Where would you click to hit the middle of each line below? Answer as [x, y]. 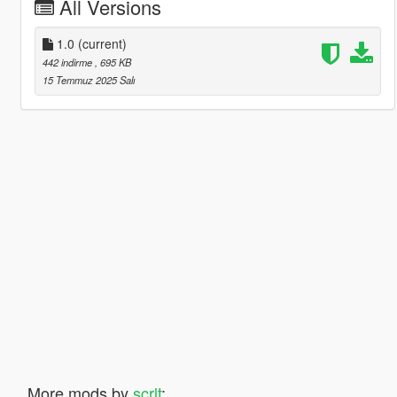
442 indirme [68, 62]
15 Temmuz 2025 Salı [88, 79]
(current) [102, 43]
